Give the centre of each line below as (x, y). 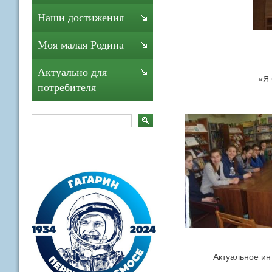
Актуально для (72, 72)
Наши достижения (81, 18)
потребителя (67, 87)
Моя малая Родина (81, 45)
